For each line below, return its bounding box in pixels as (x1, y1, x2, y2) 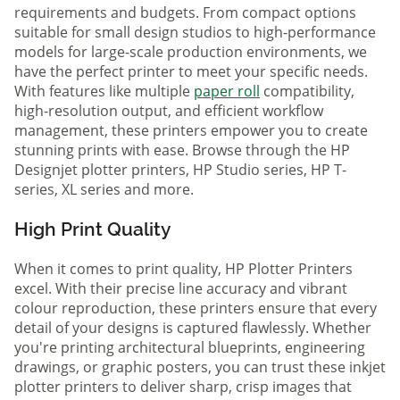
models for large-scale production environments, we (14, 42, 367, 62)
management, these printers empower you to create (14, 121, 368, 141)
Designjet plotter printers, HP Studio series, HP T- (14, 160, 346, 180)
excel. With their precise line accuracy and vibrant (14, 279, 347, 299)
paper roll (194, 81, 260, 102)
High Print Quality (14, 218, 171, 241)
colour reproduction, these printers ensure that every (14, 298, 377, 319)
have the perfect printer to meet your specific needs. (14, 62, 368, 82)
